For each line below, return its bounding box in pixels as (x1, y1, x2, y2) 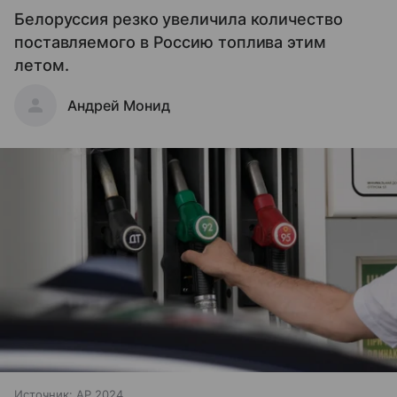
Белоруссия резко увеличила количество (14, 10, 343, 29)
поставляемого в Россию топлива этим (14, 33, 326, 52)
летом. (14, 56, 69, 75)
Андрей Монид (67, 97, 170, 115)
